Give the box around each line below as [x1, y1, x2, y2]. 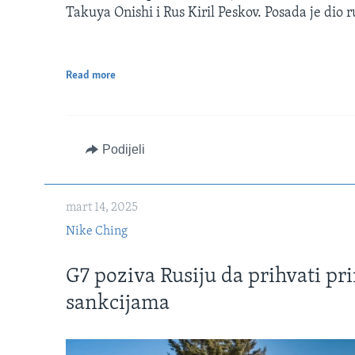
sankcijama [66, 293, 170, 315]
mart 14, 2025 [66, 200, 138, 214]
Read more [66, 69, 116, 82]
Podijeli [101, 142, 145, 156]
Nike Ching [66, 224, 128, 238]
